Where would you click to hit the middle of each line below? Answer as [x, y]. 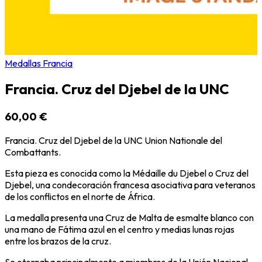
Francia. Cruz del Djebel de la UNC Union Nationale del [113, 141]
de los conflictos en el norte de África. [80, 197]
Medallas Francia [39, 63]
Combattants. [33, 152]
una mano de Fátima [46, 230]
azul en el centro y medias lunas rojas [161, 230]
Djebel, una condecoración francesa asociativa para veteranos [130, 185]
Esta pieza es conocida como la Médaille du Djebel [106, 173]
